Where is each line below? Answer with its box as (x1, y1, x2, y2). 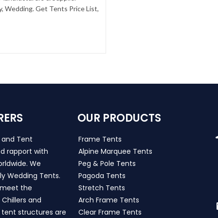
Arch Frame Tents (78, 195, 139, 205)
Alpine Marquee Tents (78, 146, 152, 157)
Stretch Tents (78, 183, 125, 193)
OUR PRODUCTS (77, 110, 161, 126)
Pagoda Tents (78, 171, 126, 181)
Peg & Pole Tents (78, 159, 136, 169)
